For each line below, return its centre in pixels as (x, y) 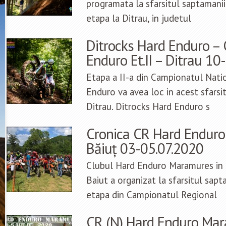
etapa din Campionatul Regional (152, 195)
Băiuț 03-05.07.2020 (145, 149)
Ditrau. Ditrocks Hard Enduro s (148, 107)
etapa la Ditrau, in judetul (139, 18)
